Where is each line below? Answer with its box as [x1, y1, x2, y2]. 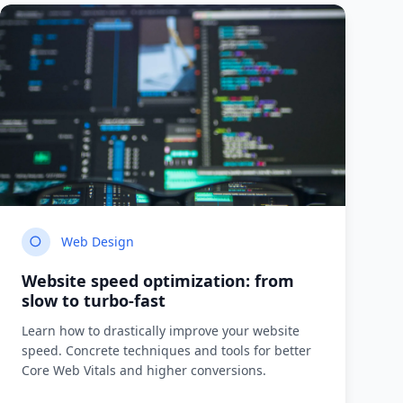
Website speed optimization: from [22, 270, 294, 291]
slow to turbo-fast [22, 290, 166, 311]
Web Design [61, 233, 134, 250]
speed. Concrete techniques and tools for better [22, 342, 311, 359]
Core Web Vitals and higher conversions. [22, 362, 266, 379]
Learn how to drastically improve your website [22, 322, 300, 339]
